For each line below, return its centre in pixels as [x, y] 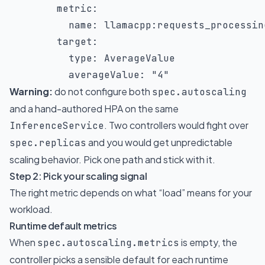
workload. [31, 209]
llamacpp [125, 25]
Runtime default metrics [63, 226]
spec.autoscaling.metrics [108, 243]
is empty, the [208, 242]
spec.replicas [48, 143]
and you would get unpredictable [159, 142]
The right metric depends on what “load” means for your [131, 193]
